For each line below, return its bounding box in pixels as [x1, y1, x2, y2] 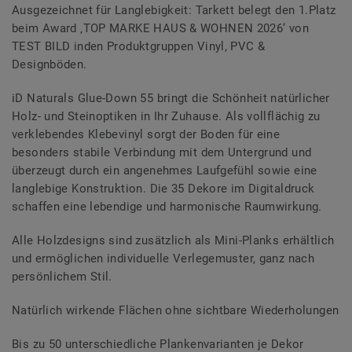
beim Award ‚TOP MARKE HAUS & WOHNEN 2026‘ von [12, 21, 310, 36]
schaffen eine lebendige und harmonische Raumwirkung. [12, 200, 322, 214]
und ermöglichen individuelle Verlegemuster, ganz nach [12, 251, 315, 266]
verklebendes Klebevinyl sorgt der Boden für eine [12, 127, 280, 142]
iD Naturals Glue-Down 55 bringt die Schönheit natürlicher [12, 91, 330, 106]
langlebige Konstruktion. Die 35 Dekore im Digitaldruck [12, 181, 315, 196]
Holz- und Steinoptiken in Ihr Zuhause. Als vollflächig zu [12, 109, 321, 124]
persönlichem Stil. [12, 269, 112, 284]
